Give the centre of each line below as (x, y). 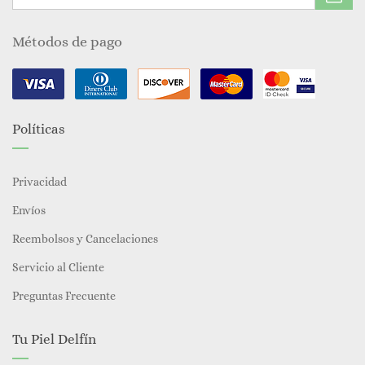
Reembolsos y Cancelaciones (85, 239)
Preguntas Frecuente (64, 296)
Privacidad (40, 182)
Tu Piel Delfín (54, 339)
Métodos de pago (67, 42)
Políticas (39, 129)
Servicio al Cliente (58, 267)
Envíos (29, 210)
